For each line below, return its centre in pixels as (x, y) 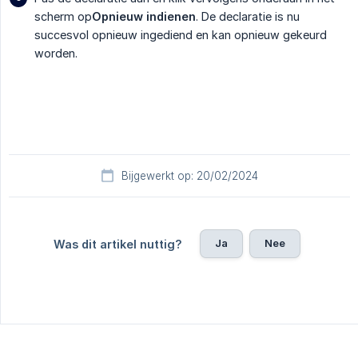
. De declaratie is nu (248, 17)
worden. (56, 54)
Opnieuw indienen (144, 17)
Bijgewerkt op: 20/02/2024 (189, 176)
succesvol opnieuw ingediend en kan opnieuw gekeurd (181, 35)
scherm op (63, 17)
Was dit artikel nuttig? (117, 245)
